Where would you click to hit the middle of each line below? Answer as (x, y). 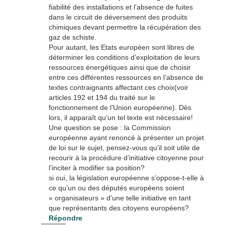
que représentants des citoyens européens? (119, 208)
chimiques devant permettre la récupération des (125, 27)
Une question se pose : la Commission (109, 127)
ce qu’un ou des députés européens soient (116, 188)
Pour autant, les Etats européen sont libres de (121, 47)
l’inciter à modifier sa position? (96, 167)
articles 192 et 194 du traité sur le (102, 97)
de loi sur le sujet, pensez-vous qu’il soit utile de (124, 147)
